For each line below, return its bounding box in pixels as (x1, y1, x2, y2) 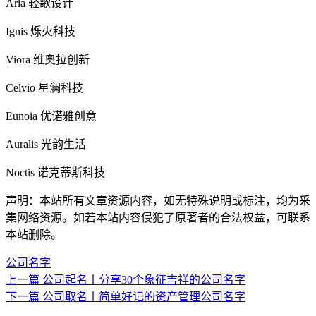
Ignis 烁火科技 (6, 25, 75, 37)
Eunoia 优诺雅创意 (6, 109, 97, 122)
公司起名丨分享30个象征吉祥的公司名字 (42, 273, 245, 286)
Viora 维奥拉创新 (6, 53, 90, 66)
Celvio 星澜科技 (6, 81, 83, 94)
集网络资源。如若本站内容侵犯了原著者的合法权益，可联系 (6, 211, 310, 224)
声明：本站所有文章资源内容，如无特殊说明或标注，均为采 (6, 194, 310, 207)
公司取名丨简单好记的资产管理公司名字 (42, 290, 245, 303)
